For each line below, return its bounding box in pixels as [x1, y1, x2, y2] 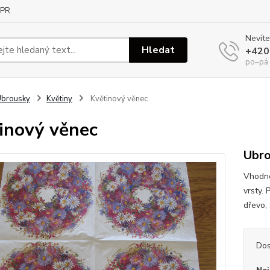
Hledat [142, 43, 175, 57]
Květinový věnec [88, 93, 148, 104]
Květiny [46, 93, 72, 104]
